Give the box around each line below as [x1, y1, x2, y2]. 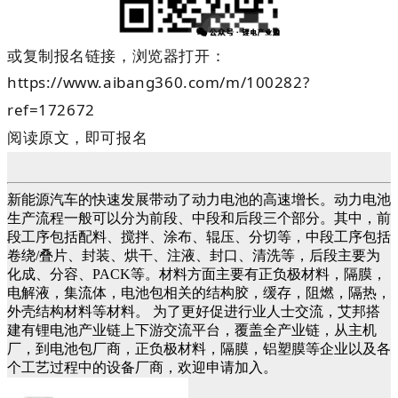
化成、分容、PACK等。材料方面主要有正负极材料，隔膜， [7, 266, 386, 282]
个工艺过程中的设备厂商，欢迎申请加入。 [7, 359, 277, 375]
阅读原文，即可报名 [7, 126, 148, 147]
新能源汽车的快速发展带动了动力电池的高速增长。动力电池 [7, 191, 391, 207]
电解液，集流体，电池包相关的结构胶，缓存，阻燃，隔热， [7, 284, 391, 300]
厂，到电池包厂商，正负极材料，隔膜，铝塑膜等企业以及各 [7, 340, 391, 356]
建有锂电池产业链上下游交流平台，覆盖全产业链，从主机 [7, 322, 377, 338]
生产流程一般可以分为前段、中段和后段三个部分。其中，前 [7, 210, 391, 226]
